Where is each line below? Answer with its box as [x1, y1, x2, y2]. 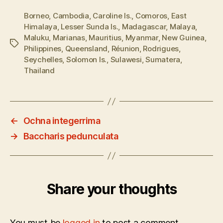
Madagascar [121, 22, 166, 32]
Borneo [24, 11, 49, 21]
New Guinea [162, 33, 205, 43]
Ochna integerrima [23, 115, 101, 126]
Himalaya [24, 22, 57, 32]
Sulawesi [110, 55, 142, 65]
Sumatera [145, 55, 181, 65]
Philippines [24, 44, 62, 54]
